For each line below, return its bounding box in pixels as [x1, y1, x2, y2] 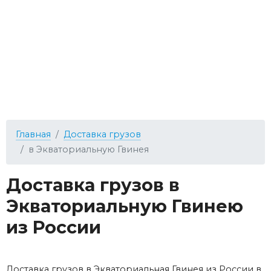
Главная [16, 128, 51, 140]
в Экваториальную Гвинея [28, 143, 149, 155]
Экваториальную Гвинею [6, 195, 243, 217]
